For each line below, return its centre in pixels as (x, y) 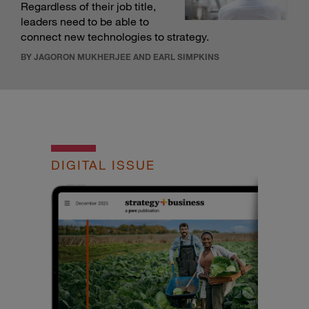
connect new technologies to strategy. (115, 37)
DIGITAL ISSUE (103, 165)
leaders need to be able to (85, 22)
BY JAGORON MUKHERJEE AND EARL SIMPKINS (120, 57)
